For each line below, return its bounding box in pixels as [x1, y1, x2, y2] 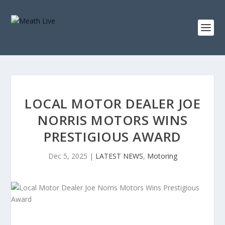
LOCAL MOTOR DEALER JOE [25, 94, 200, 113]
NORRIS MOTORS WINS [37, 111, 188, 129]
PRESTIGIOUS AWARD [44, 128, 181, 146]
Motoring [147, 151, 177, 161]
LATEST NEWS [95, 151, 143, 161]
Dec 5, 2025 [48, 151, 87, 161]
